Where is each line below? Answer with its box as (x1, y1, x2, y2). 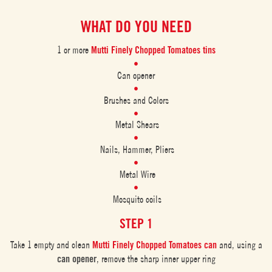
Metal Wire (117, 169, 155, 180)
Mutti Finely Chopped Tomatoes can (92, 239, 217, 251)
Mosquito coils (110, 193, 161, 205)
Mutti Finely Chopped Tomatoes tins (90, 44, 216, 56)
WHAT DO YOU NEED (80, 17, 192, 36)
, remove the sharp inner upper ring (96, 253, 216, 265)
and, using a (216, 239, 262, 251)
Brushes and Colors (103, 94, 169, 106)
